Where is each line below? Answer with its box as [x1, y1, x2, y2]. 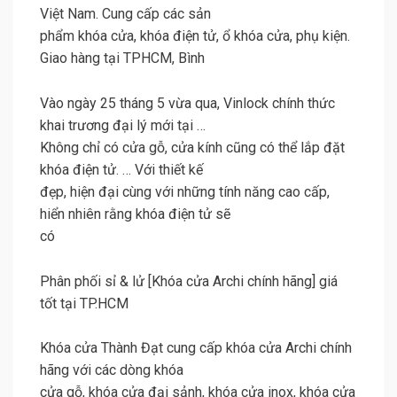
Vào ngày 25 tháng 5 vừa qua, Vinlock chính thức [40, 95, 335, 113]
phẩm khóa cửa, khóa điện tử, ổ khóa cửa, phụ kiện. [40, 27, 350, 45]
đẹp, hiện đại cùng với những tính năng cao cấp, [40, 183, 330, 201]
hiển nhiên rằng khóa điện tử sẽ [40, 206, 230, 223]
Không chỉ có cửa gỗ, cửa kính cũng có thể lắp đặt [40, 139, 345, 157]
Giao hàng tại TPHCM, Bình [40, 50, 205, 67]
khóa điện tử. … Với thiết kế [40, 161, 203, 179]
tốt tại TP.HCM [40, 295, 128, 313]
